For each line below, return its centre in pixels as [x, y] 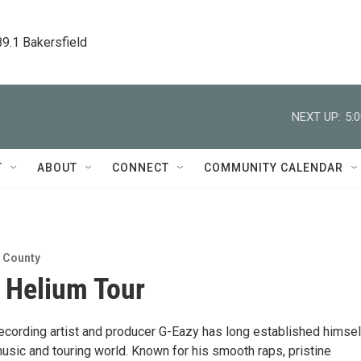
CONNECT [141, 168]
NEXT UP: [316, 116]
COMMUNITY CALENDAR [274, 168]
